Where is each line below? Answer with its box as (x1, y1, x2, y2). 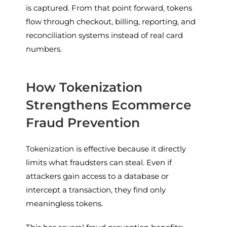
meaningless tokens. (26, 198, 103, 208)
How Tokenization (26, 79, 143, 95)
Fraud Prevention (26, 115, 140, 130)
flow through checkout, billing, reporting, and (26, 16, 196, 26)
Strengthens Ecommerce (26, 97, 192, 112)
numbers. (26, 44, 62, 54)
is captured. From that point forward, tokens (26, 3, 193, 13)
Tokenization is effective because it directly (26, 143, 186, 154)
